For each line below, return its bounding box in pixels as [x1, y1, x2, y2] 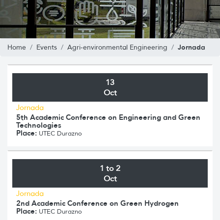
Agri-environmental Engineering [67, 43, 167, 52]
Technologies [16, 120, 61, 130]
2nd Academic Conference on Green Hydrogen [16, 198, 179, 208]
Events [36, 43, 57, 52]
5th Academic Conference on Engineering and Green [16, 112, 200, 122]
